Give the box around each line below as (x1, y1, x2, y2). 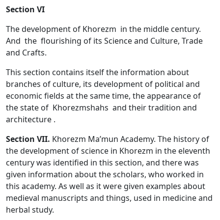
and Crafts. (6, 47, 47, 58)
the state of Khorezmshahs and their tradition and (6, 102, 197, 113)
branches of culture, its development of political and (6, 79, 200, 90)
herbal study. (6, 204, 54, 216)
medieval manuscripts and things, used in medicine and (6, 192, 213, 204)
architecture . (6, 114, 55, 125)
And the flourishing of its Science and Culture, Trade (6, 35, 203, 47)
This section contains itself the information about (6, 67, 189, 78)
